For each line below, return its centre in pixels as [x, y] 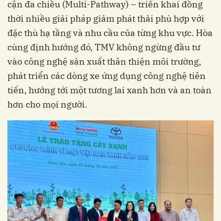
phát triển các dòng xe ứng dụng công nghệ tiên [107, 75]
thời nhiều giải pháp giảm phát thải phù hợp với [106, 18]
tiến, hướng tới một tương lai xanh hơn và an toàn [110, 90]
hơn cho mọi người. [47, 104]
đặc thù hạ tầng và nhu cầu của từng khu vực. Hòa [110, 33]
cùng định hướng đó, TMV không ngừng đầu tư [104, 47]
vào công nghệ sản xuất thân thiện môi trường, [104, 61]
